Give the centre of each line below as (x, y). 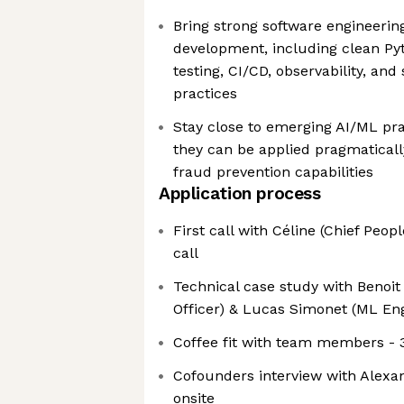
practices (205, 93)
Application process (240, 193)
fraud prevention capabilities (273, 172)
